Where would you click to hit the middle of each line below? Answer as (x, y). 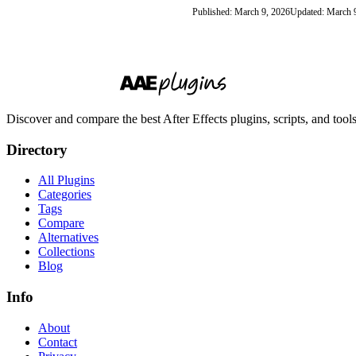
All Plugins (66, 180)
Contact (58, 342)
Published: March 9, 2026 (241, 12)
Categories (65, 195)
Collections (66, 252)
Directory (37, 149)
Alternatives (68, 238)
